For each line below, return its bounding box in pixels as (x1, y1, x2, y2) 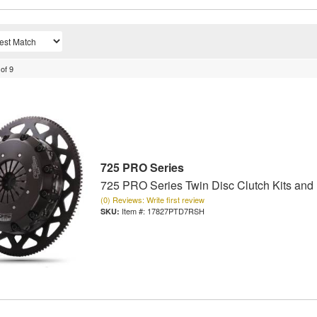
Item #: (121, 204, 147, 217)
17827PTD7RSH (146, 204, 204, 217)
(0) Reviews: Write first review (100, 193, 204, 205)
